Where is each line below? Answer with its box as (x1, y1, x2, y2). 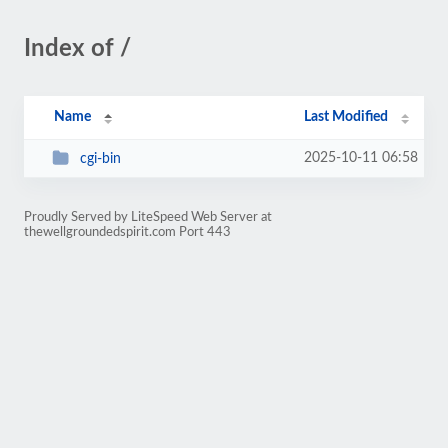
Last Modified (304, 110, 389, 124)
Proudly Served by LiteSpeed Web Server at (24, 211, 272, 223)
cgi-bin (79, 151, 121, 166)
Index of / (24, 37, 131, 61)
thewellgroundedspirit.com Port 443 (24, 226, 231, 238)
